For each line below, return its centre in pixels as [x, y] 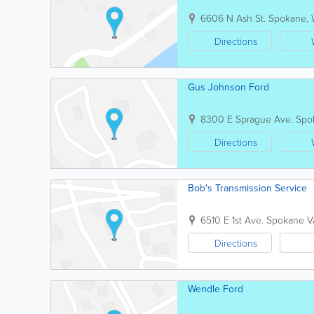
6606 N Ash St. [233, 18]
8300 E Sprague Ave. [247, 119]
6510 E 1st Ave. [232, 220]
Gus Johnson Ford [228, 87]
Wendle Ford [216, 289]
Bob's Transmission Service [247, 188]
